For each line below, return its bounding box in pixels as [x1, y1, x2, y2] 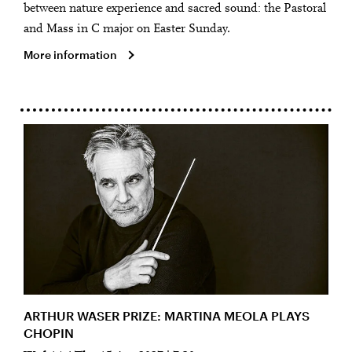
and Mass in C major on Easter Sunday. [24, 23, 230, 36]
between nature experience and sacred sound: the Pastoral [24, 2, 326, 16]
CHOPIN [24, 325, 74, 341]
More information [24, 48, 117, 62]
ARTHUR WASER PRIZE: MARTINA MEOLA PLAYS [24, 308, 310, 324]
